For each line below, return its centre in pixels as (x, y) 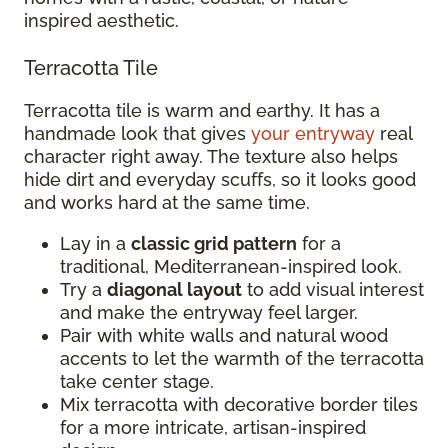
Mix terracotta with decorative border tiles (239, 404)
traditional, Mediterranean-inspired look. (233, 266)
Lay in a (95, 243)
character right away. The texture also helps (211, 156)
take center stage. (139, 381)
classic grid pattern (214, 243)
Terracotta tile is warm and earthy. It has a (202, 110)
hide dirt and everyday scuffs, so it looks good (220, 179)
